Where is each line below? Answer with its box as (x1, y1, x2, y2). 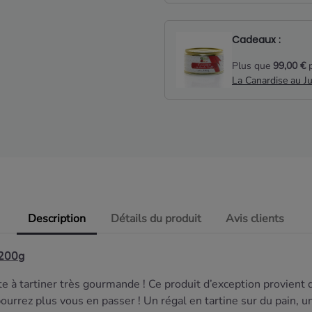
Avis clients (225, 211, 284, 227)
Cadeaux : (232, 33, 281, 47)
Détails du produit (110, 211, 201, 227)
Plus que (232, 58, 273, 72)
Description (28, 211, 86, 227)
